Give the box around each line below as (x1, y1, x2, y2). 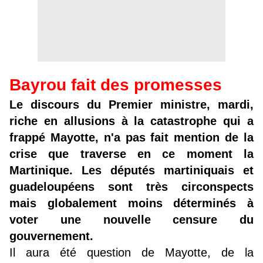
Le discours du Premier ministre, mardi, (9, 98, 254, 112)
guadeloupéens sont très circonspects (9, 180, 254, 194)
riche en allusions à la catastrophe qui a (9, 114, 254, 128)
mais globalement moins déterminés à (9, 197, 254, 210)
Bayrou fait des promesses (9, 76, 222, 95)
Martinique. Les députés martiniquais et (9, 164, 254, 177)
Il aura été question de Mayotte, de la (9, 246, 254, 259)
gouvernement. (9, 230, 93, 243)
